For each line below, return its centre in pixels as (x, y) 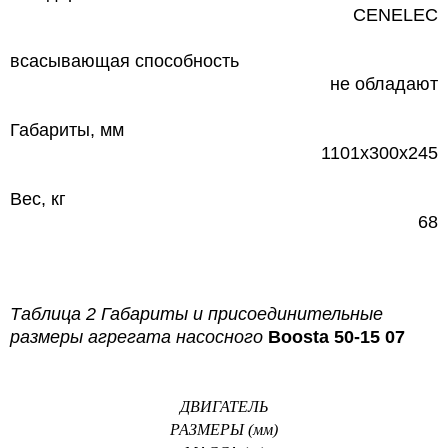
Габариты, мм (67, 129)
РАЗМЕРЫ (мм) (224, 429)
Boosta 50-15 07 (336, 336)
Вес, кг (38, 198)
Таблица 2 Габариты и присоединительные (196, 313)
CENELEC (395, 14)
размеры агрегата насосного (139, 336)
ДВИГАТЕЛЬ (224, 406)
